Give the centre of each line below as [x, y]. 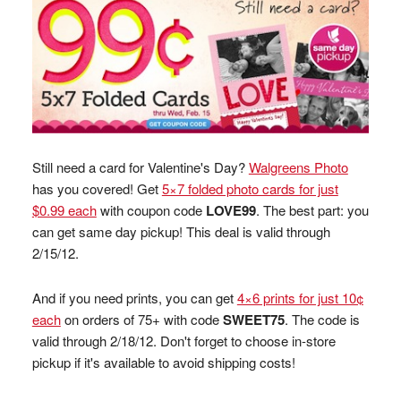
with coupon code [151, 210]
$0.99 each [64, 210]
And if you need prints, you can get [134, 298]
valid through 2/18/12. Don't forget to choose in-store [183, 341]
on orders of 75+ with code [141, 320]
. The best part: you [312, 210]
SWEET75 [253, 320]
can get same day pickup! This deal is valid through [181, 232]
